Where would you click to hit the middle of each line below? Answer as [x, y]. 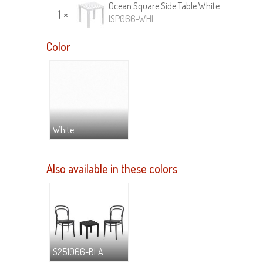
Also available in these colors [112, 168]
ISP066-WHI [131, 18]
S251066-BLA [78, 252]
